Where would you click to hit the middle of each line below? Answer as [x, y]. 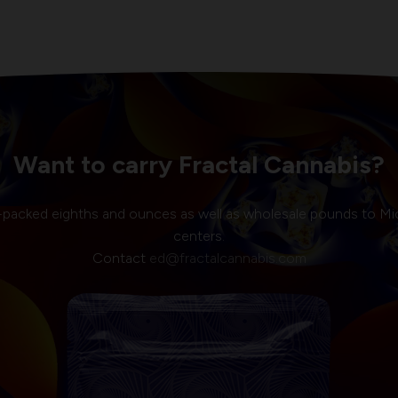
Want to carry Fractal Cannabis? [199, 164]
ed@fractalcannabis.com [227, 258]
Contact [120, 258]
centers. [199, 235]
